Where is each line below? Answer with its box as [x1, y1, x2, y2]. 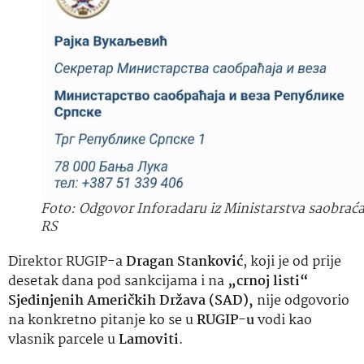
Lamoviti [119, 328, 179, 351]
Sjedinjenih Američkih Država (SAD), [8, 289, 253, 312]
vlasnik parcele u [8, 328, 119, 351]
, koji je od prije [243, 250, 341, 273]
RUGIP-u [197, 309, 254, 331]
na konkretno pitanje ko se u [8, 309, 197, 331]
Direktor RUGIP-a [8, 250, 126, 273]
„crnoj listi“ [227, 270, 309, 292]
